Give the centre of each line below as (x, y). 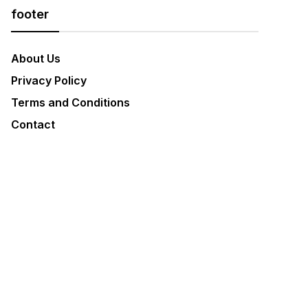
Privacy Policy (49, 80)
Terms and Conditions (70, 102)
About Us (36, 58)
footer (30, 14)
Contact (33, 124)
